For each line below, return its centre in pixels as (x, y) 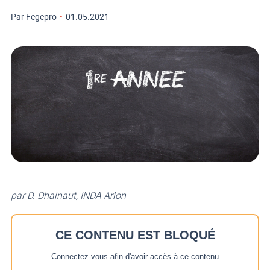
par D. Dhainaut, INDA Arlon (68, 195)
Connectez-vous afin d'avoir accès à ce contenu (135, 256)
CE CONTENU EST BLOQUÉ (135, 235)
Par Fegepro (33, 17)
